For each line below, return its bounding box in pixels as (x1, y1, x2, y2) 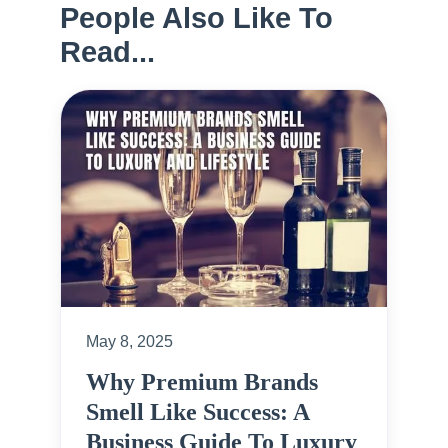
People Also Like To (60, 2, 333, 35)
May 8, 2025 (86, 333, 173, 351)
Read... (60, 36, 155, 69)
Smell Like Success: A (86, 399, 309, 426)
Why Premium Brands (86, 369, 318, 396)
